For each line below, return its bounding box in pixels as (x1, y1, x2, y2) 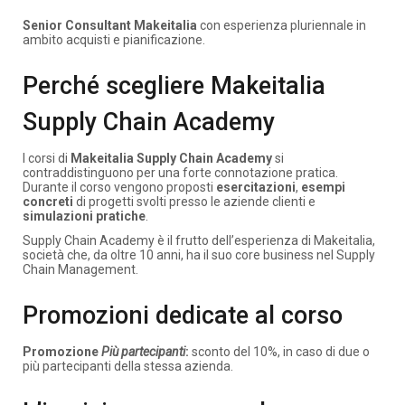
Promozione (23, 344, 101, 359)
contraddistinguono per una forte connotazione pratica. (23, 165, 338, 180)
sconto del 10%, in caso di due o (189, 344, 370, 359)
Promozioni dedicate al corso (23, 301, 343, 330)
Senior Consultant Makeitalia (23, 18, 200, 33)
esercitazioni (216, 179, 296, 194)
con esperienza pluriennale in (200, 18, 366, 33)
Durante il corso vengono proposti (23, 179, 216, 194)
